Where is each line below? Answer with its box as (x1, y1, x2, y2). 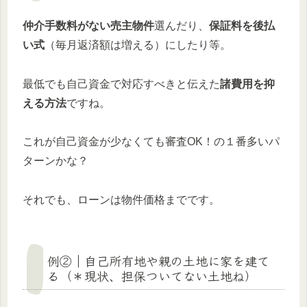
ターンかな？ (23, 155, 88, 167)
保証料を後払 (209, 19, 275, 32)
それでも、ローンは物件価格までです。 (23, 194, 220, 206)
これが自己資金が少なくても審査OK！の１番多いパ (23, 136, 280, 148)
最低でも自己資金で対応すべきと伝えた (23, 77, 220, 90)
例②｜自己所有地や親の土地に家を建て (47, 251, 269, 270)
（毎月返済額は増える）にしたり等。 (45, 38, 231, 51)
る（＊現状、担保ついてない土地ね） (47, 267, 257, 285)
